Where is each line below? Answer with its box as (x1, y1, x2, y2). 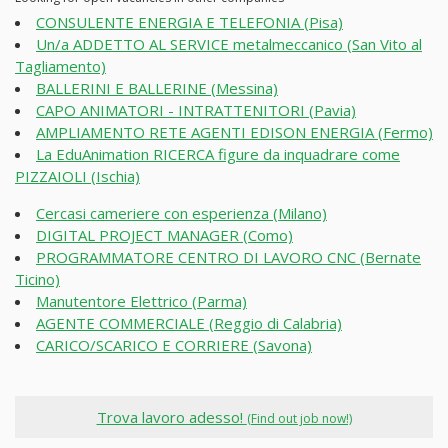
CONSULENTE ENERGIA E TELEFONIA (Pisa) (36, 12, 343, 33)
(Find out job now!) (246, 409, 352, 427)
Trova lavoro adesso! (96, 406, 247, 427)
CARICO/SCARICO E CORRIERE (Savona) (36, 335, 312, 356)
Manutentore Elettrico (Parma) (36, 291, 247, 312)
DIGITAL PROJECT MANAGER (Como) (36, 225, 293, 246)
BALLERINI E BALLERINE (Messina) (36, 78, 278, 99)
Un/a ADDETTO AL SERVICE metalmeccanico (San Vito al (36, 34, 422, 55)
